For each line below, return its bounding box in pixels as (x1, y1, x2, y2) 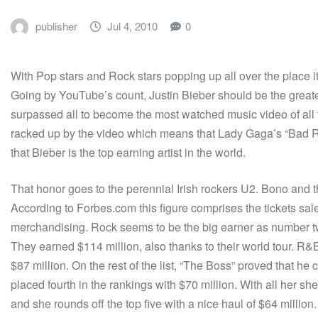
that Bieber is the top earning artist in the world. (11, 143, 246, 160)
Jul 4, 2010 (107, 18, 158, 34)
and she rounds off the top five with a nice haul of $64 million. (11, 295, 317, 312)
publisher (35, 18, 77, 34)
